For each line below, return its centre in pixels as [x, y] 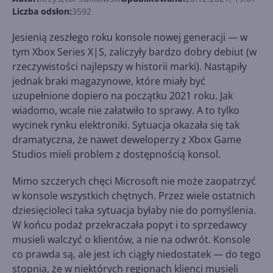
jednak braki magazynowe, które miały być [109, 81]
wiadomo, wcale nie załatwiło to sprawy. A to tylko [126, 110]
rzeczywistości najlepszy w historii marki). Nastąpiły [129, 66]
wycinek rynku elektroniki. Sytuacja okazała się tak [126, 125]
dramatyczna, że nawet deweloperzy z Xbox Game [127, 140]
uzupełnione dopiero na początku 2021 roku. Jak [122, 96]
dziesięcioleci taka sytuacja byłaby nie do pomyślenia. [134, 210]
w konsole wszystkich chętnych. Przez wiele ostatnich [134, 196]
